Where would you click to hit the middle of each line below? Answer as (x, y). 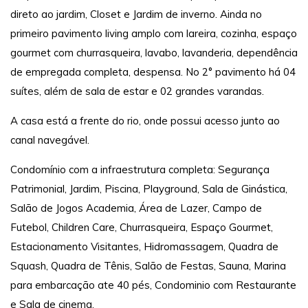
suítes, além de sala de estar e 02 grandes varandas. (137, 91)
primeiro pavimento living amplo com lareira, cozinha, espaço (154, 34)
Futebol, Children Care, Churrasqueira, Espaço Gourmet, (142, 228)
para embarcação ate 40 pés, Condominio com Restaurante (153, 285)
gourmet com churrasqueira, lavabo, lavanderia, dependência (154, 53)
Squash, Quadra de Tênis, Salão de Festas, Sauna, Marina (148, 266)
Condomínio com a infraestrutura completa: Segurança (140, 170)
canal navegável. (50, 140)
